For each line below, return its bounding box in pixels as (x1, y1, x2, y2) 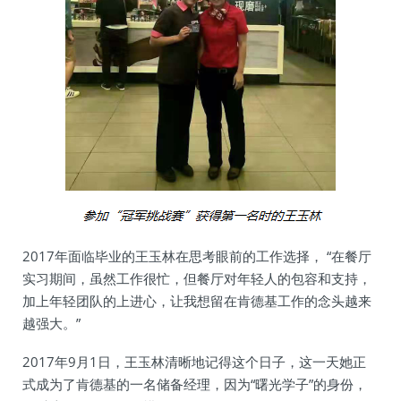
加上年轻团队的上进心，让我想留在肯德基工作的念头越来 (22, 292, 371, 310)
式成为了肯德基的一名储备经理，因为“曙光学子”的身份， (22, 375, 367, 393)
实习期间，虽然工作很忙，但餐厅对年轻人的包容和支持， (22, 269, 371, 287)
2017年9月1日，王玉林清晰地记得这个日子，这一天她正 (22, 353, 366, 371)
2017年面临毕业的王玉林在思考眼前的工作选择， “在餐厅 (22, 247, 371, 265)
